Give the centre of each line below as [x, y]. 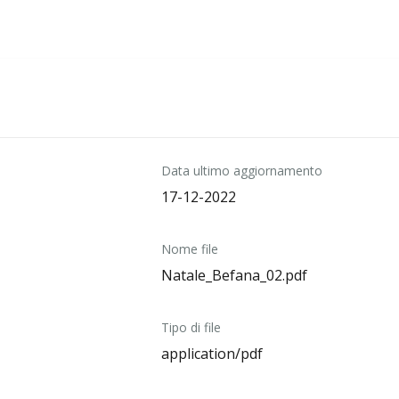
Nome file [189, 249]
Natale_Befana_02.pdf [234, 275]
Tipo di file [191, 327]
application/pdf [212, 354]
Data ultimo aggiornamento [241, 171]
